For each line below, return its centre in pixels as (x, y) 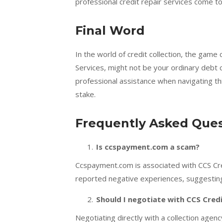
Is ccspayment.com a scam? (148, 147)
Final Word (110, 30)
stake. (85, 94)
